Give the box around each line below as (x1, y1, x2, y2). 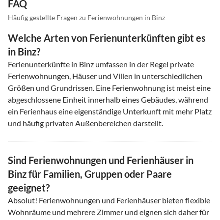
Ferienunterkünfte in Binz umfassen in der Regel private (8, 59, 194, 69)
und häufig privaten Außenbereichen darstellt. (8, 118, 163, 128)
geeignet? (8, 181, 50, 193)
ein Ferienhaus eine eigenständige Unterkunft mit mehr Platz (8, 106, 212, 116)
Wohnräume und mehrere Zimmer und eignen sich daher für (8, 207, 209, 217)
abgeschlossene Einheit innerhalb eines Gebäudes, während (8, 94, 208, 104)
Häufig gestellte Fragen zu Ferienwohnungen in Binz (8, 13, 165, 22)
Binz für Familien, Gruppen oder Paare (8, 167, 172, 180)
